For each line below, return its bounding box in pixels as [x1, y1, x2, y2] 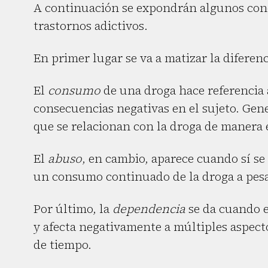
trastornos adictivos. [33, 17, 148, 34]
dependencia [112, 200, 185, 217]
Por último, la [33, 200, 112, 217]
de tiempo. [33, 236, 92, 253]
